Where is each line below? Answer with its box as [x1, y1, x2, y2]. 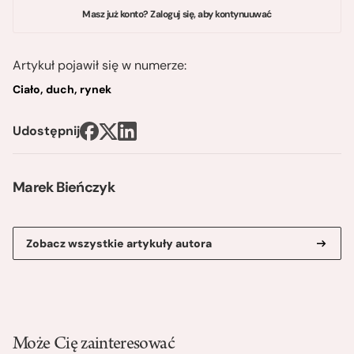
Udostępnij [13, 122, 80, 140]
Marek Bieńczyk [13, 178, 115, 198]
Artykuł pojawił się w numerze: [13, 57, 186, 74]
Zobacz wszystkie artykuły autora [26, 236, 212, 251]
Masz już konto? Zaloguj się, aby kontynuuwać [82, 8, 272, 21]
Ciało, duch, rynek [13, 82, 111, 97]
